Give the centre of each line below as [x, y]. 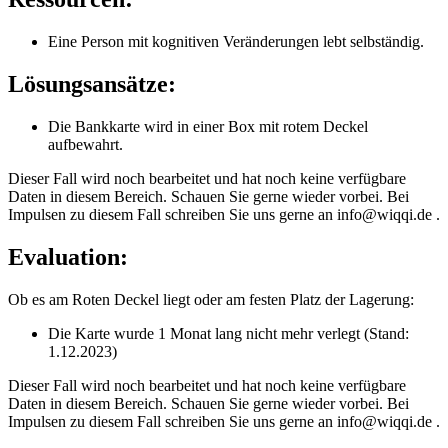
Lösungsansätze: [92, 84]
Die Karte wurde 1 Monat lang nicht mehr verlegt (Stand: [228, 333]
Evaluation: [68, 257]
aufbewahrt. [85, 145]
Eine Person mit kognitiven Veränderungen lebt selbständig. [236, 42]
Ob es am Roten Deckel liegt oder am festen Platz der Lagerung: [211, 299]
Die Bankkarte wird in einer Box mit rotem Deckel [208, 127]
